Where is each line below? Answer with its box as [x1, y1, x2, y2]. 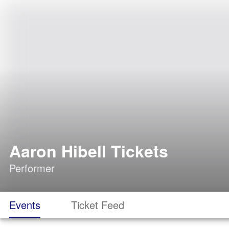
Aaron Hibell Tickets [9, 139, 168, 163]
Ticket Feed [71, 197, 124, 212]
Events [9, 197, 40, 212]
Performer [9, 161, 55, 175]
